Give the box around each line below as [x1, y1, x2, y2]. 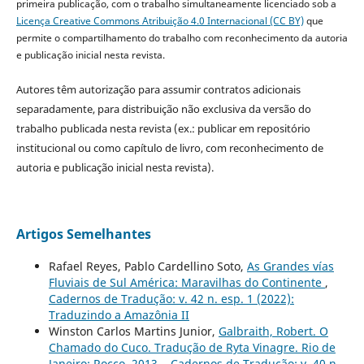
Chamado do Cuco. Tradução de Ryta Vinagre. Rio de [48, 340, 336, 356]
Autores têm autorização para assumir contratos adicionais [15, 82, 301, 97]
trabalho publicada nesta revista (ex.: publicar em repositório [15, 121, 310, 136]
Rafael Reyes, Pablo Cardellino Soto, [48, 258, 247, 275]
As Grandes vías [246, 258, 334, 275]
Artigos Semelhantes [15, 225, 151, 244]
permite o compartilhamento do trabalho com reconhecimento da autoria [15, 31, 348, 45]
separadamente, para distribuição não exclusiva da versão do [15, 102, 311, 117]
